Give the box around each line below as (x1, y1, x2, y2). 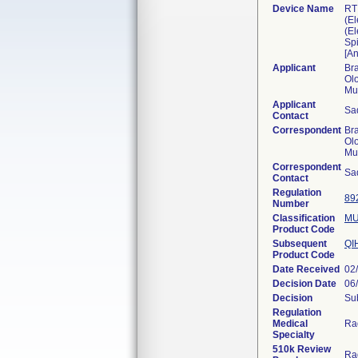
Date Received (272, 264, 340, 275)
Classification (272, 213, 335, 224)
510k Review (272, 344, 331, 355)
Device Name (272, 3, 334, 14)
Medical (272, 318, 308, 329)
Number (272, 198, 309, 209)
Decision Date (272, 278, 336, 289)
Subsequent (272, 238, 327, 249)
